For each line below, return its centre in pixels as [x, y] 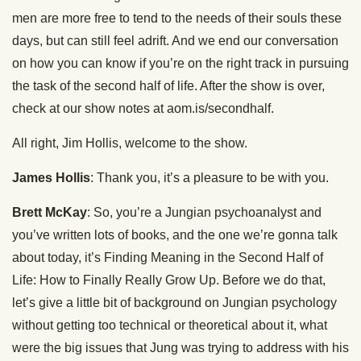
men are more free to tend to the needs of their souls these [177, 18]
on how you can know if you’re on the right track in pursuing [180, 63]
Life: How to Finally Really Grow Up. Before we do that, [169, 280]
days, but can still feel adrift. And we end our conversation [175, 41]
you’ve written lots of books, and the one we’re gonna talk [175, 235]
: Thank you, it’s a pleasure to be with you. [210, 178]
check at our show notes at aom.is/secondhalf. [143, 108]
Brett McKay [50, 212]
